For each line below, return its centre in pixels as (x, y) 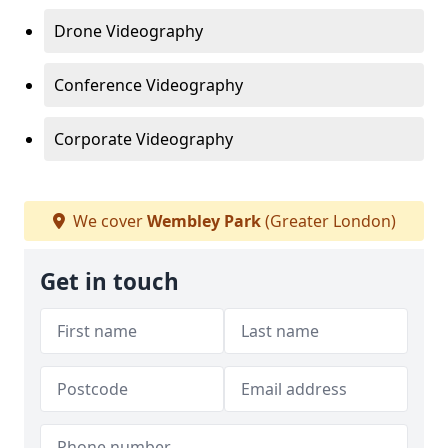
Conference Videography (148, 85)
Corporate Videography (143, 139)
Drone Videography (128, 31)
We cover (107, 221)
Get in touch (109, 281)
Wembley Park (203, 221)
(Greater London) (328, 221)
